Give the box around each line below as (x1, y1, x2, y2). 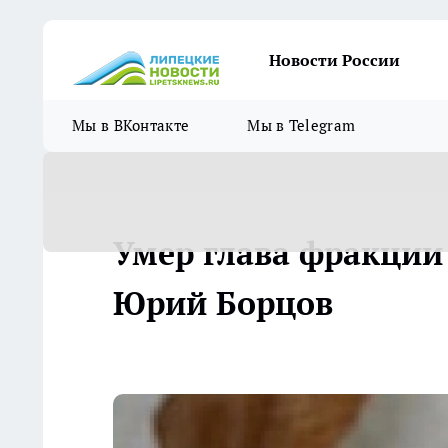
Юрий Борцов (113, 282, 333, 324)
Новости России (269, 50, 400, 70)
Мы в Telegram (247, 116, 356, 135)
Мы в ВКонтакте (72, 116, 190, 135)
